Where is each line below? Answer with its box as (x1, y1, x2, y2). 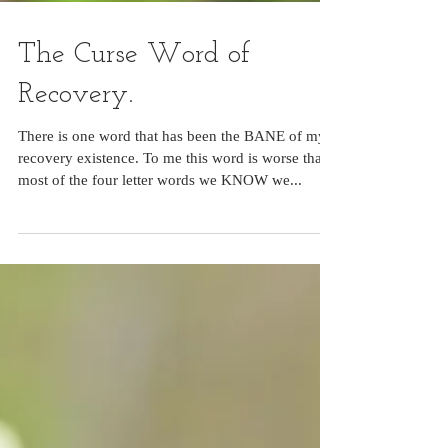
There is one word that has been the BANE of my (18, 176, 326, 192)
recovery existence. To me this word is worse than (18, 198, 330, 214)
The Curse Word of (18, 88, 250, 117)
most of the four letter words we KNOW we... (18, 220, 302, 236)
